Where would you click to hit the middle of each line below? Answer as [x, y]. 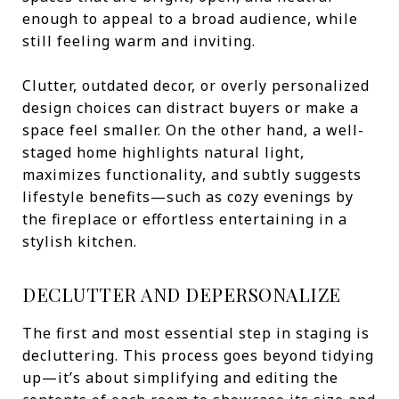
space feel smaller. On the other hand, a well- [193, 130]
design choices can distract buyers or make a [191, 108]
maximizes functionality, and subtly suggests [192, 175]
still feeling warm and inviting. [139, 41]
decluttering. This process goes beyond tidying [198, 355]
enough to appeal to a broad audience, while [190, 19]
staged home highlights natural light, [163, 152]
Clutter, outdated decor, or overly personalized [196, 85]
